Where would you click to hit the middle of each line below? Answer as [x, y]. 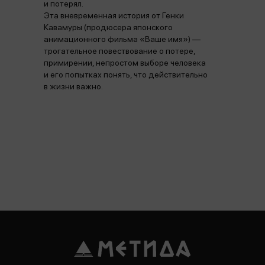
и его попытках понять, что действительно [126, 75]
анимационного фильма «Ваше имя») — [122, 39]
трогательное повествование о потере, [119, 51]
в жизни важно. [73, 86]
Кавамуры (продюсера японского [108, 27]
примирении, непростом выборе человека [125, 63]
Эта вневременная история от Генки [114, 15]
